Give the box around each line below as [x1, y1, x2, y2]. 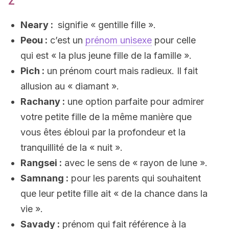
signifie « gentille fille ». [55, 19, 156, 30]
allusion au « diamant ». [20, 81, 119, 91]
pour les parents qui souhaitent [68, 173, 201, 184]
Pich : [20, 65, 44, 76]
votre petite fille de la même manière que [20, 111, 192, 122]
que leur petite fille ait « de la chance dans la [20, 188, 208, 199]
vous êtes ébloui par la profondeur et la [20, 127, 186, 138]
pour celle [152, 35, 196, 45]
